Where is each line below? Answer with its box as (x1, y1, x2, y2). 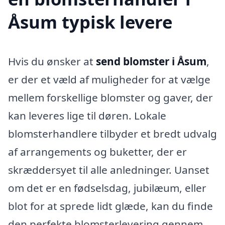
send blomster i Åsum (96, 54, 206, 68)
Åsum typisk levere (8, 10, 172, 34)
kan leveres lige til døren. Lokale (8, 108, 166, 123)
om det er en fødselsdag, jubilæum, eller (8, 180, 206, 195)
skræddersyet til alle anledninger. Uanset (8, 162, 209, 177)
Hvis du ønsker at (8, 54, 96, 68)
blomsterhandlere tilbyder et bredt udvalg (8, 126, 217, 141)
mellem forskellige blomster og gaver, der (8, 90, 213, 104)
